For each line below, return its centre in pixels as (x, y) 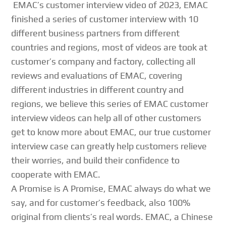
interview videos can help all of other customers (106, 118)
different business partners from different (96, 33)
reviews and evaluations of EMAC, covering (97, 76)
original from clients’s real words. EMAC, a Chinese (112, 217)
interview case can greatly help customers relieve (109, 146)
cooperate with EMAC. (56, 175)
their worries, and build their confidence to (96, 160)
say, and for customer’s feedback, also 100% (101, 203)
